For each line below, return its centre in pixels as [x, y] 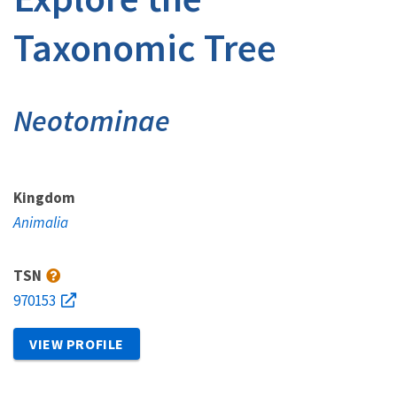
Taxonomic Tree [145, 47]
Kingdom [44, 198]
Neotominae [92, 121]
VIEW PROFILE [77, 344]
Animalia [41, 222]
